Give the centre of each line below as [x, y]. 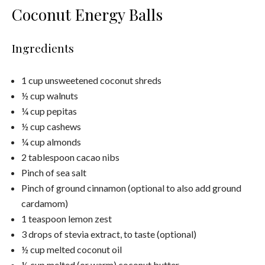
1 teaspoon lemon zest [67, 218]
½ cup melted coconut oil [72, 249]
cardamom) [45, 203]
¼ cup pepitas [49, 111]
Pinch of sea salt [54, 172]
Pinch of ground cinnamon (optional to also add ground [131, 188]
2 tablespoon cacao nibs [70, 157]
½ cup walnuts [50, 95]
